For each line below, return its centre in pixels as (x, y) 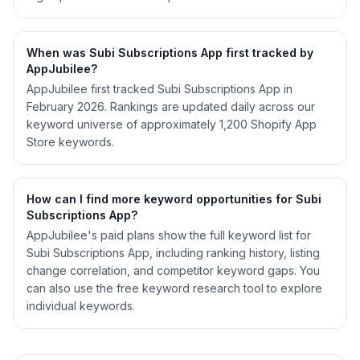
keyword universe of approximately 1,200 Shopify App (172, 124)
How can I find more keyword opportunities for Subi (174, 199)
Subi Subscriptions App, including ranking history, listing (173, 253)
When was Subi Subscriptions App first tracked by (170, 53)
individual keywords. (81, 306)
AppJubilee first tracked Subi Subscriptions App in (160, 89)
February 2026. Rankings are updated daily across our (171, 106)
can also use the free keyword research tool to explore (174, 288)
